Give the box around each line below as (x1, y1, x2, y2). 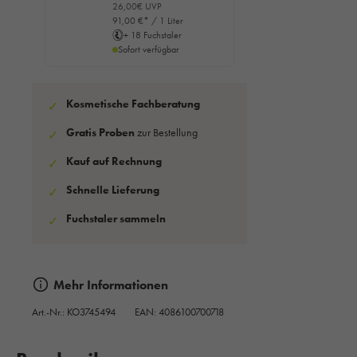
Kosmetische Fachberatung (66, 96, 200, 112)
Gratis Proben (66, 125, 135, 140)
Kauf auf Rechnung (66, 154, 162, 169)
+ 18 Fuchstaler (124, 29, 182, 42)
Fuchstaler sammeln (66, 211, 166, 226)
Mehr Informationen (53, 276, 168, 293)
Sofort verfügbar (118, 43, 179, 57)
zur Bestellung (135, 125, 198, 140)
